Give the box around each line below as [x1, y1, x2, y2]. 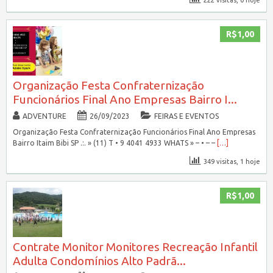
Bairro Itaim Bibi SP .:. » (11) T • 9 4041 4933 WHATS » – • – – [12, 138, 217, 147]
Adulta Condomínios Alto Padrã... [12, 254, 186, 268]
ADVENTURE [22, 112, 66, 120]
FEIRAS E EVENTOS [154, 112, 219, 120]
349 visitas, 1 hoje [204, 157, 261, 165]
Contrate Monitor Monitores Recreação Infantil [12, 240, 258, 254]
